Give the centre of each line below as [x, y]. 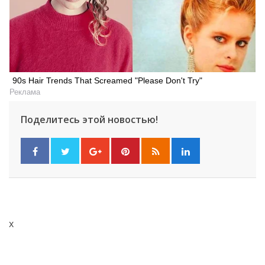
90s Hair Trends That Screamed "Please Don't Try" [107, 80]
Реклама [25, 92]
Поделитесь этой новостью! [89, 120]
